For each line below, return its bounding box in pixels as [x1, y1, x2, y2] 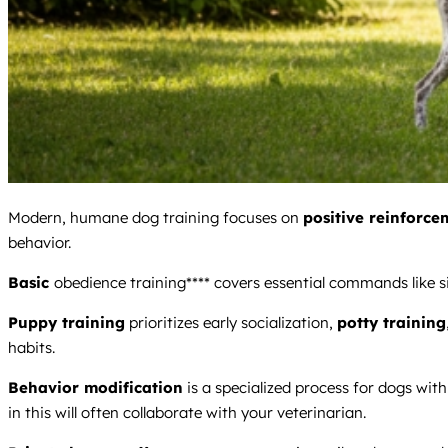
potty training [337, 313, 446, 333]
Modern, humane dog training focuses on [8, 207, 303, 227]
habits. [8, 338, 55, 358]
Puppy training [8, 313, 125, 333]
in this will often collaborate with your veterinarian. [8, 403, 366, 423]
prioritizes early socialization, [125, 313, 337, 333]
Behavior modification [8, 378, 183, 398]
